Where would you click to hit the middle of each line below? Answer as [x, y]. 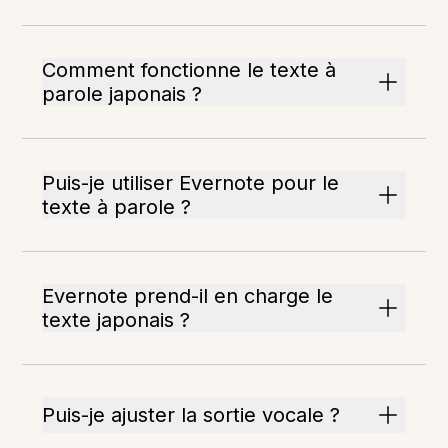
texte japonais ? [116, 320]
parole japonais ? [122, 94]
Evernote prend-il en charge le [188, 296]
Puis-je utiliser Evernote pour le [191, 183]
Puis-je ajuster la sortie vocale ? [191, 415]
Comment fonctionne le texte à [189, 70]
